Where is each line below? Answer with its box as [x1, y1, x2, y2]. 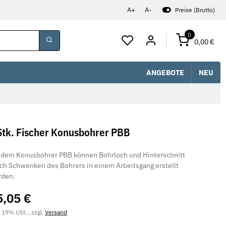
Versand [44, 208, 67, 216]
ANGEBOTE [146, 67, 184, 77]
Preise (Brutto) [175, 6, 215, 14]
